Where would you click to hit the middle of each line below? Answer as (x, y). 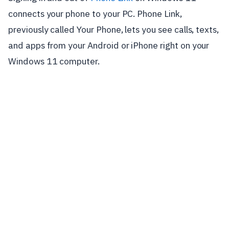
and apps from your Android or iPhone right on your (109, 45)
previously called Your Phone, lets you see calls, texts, (114, 29)
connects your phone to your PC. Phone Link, (95, 14)
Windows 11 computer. (54, 61)
